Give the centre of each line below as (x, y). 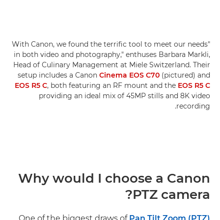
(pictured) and (185, 75)
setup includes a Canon (58, 75)
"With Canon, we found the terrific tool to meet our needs (110, 44)
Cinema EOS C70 (129, 75)
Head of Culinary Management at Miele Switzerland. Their (112, 65)
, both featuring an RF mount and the (112, 85)
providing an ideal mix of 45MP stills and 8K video (124, 96)
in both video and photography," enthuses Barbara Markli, (112, 54)
